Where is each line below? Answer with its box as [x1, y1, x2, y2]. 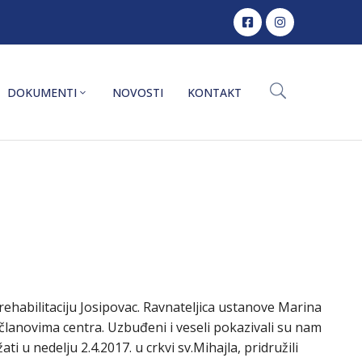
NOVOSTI [112, 85, 163, 101]
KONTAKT [187, 85, 242, 101]
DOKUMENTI [7, 85, 77, 101]
